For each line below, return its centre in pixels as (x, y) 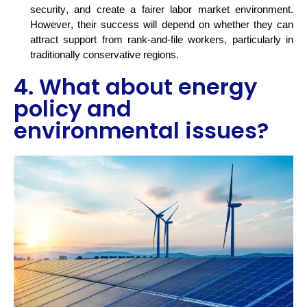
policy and (73, 109)
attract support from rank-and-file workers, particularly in (162, 40)
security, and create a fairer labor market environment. (162, 10)
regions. (161, 55)
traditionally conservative (87, 55)
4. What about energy (135, 87)
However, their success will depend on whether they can (162, 25)
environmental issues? (141, 131)
